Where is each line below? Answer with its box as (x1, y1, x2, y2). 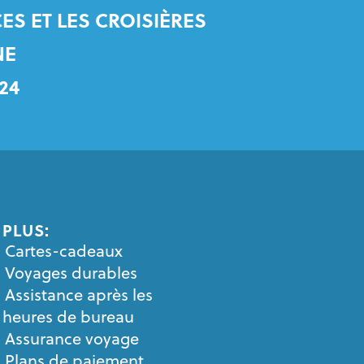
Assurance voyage (5, 327, 140, 350)
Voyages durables (5, 261, 138, 284)
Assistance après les (5, 283, 154, 306)
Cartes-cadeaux (5, 239, 123, 262)
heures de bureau (2, 305, 135, 328)
